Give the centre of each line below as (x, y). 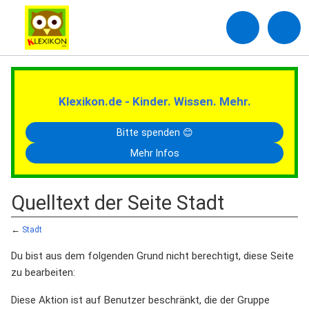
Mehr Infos (154, 153)
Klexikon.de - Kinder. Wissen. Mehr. (154, 101)
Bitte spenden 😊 (154, 132)
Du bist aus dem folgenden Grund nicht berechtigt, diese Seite (152, 256)
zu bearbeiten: (43, 272)
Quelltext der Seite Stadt (118, 203)
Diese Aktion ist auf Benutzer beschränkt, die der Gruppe (140, 300)
